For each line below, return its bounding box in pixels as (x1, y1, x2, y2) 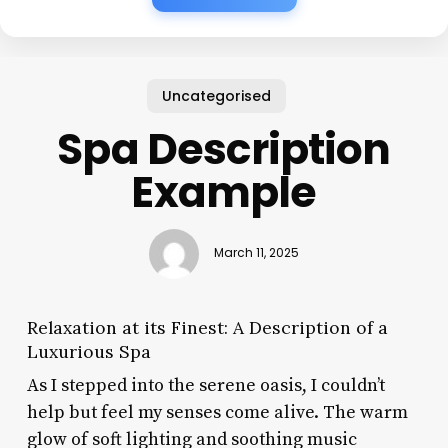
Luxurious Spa (26, 339, 151, 363)
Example (131, 162, 317, 222)
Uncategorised (161, 85, 271, 106)
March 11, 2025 (213, 245, 299, 262)
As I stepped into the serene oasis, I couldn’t (26, 373, 385, 397)
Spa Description (57, 119, 391, 179)
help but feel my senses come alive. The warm (26, 400, 408, 424)
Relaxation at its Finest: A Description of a (26, 315, 388, 339)
